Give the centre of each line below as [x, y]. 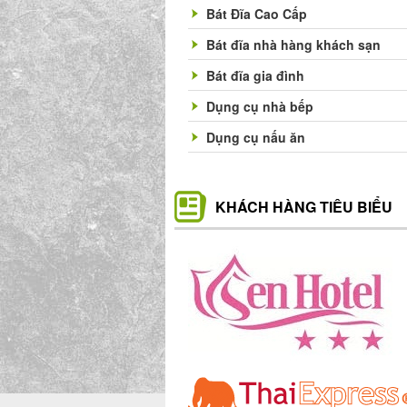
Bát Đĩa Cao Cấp [257, 14]
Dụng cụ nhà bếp [260, 106]
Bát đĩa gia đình [255, 75]
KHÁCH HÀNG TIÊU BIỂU [304, 207]
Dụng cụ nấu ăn [256, 137]
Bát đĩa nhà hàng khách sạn [293, 45]
